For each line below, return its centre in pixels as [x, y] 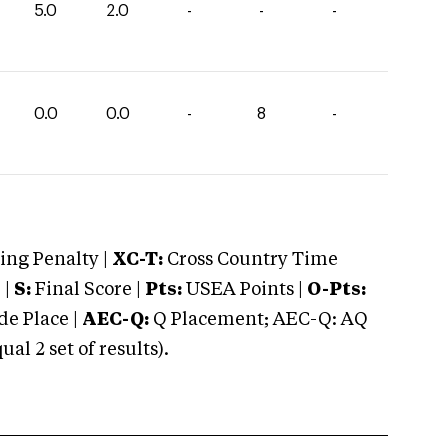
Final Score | [86, 290]
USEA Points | [244, 290]
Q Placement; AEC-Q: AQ [258, 320]
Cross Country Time [252, 260]
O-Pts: [336, 290]
